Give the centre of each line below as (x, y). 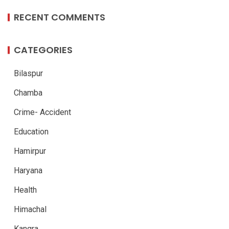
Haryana (28, 171)
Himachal (30, 210)
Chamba (28, 93)
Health (25, 190)
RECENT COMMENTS (60, 17)
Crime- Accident (42, 112)
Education (31, 132)
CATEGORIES (43, 50)
